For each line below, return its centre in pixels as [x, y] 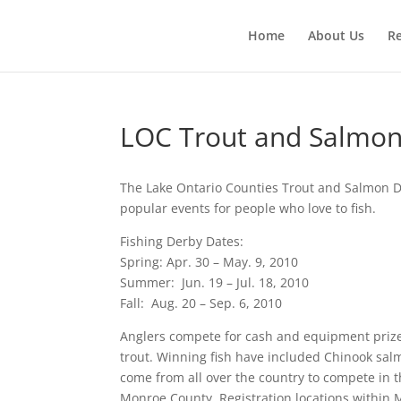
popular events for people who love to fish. [248, 208]
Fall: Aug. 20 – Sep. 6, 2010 [201, 303]
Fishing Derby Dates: [182, 241]
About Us [336, 35]
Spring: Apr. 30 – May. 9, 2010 [209, 262]
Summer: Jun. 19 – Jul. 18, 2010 [215, 282]
